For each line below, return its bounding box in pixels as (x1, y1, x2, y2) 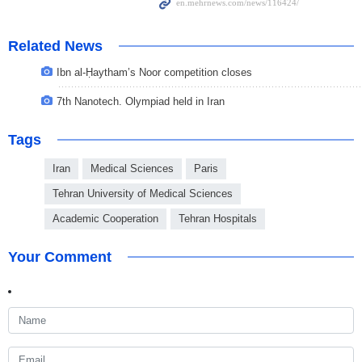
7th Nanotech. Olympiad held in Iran (57, 95, 225, 108)
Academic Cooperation (53, 213, 158, 225)
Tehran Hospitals (179, 213, 257, 225)
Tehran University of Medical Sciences (53, 187, 233, 200)
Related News (8, 38, 103, 55)
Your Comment (8, 249, 112, 266)
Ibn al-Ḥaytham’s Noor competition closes (57, 66, 252, 79)
